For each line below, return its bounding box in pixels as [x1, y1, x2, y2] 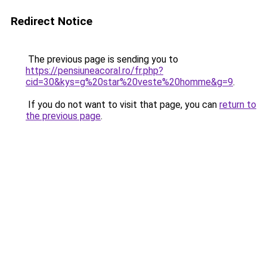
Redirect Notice [11, 14, 92, 28]
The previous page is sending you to [26, 54, 178, 65]
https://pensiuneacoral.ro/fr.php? [26, 65, 163, 76]
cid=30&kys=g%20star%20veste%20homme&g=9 [26, 76, 233, 88]
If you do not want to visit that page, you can [26, 99, 219, 110]
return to [219, 99, 256, 110]
